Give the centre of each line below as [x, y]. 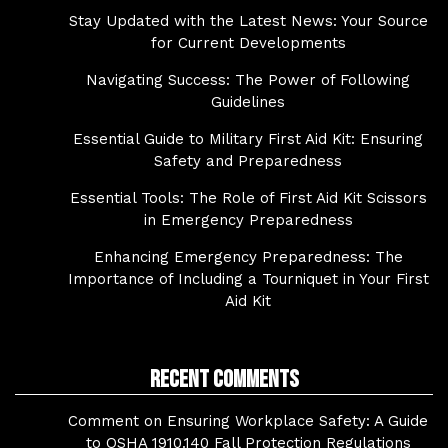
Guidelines [248, 102]
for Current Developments [248, 43]
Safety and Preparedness [248, 161]
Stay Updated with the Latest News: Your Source [248, 21]
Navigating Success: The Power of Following [248, 80]
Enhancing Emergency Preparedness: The [248, 257]
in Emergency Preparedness [248, 220]
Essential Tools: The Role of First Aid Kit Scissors [248, 198]
